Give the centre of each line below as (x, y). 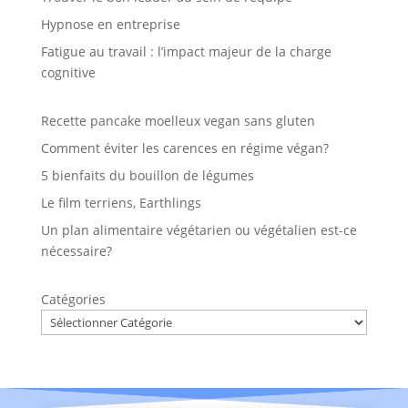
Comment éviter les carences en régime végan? (184, 148)
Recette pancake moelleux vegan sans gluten (178, 120)
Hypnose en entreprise (110, 24)
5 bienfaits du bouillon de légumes (147, 175)
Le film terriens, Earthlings (121, 202)
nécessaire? (76, 250)
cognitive (68, 72)
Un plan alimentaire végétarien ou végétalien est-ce (199, 229)
